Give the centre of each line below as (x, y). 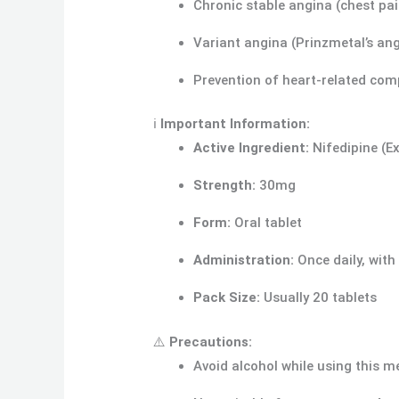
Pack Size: (227, 298)
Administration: (244, 261)
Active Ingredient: (252, 148)
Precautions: (211, 342)
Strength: (225, 186)
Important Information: (236, 124)
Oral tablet (267, 223)
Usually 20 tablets (319, 298)
